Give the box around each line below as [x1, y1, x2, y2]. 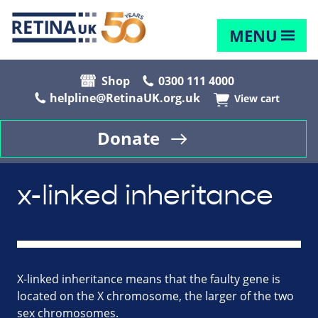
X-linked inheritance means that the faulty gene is [17, 271, 280, 287]
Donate [97, 127, 160, 150]
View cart [234, 92, 280, 106]
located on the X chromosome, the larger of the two [17, 288, 294, 305]
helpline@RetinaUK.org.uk [50, 90, 200, 106]
